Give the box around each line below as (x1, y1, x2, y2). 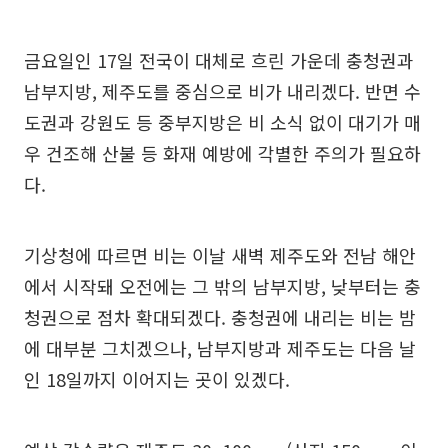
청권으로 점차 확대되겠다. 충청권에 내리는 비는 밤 (24, 304, 416, 330)
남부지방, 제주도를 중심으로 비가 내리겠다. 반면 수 (24, 78, 421, 104)
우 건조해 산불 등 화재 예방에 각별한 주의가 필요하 (24, 140, 421, 166)
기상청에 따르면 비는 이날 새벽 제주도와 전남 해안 (24, 242, 416, 268)
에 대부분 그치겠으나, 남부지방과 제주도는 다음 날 (24, 335, 416, 361)
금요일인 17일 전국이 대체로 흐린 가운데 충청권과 (24, 47, 414, 73)
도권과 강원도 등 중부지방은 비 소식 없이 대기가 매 (24, 109, 421, 135)
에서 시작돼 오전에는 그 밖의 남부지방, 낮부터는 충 (24, 273, 421, 299)
